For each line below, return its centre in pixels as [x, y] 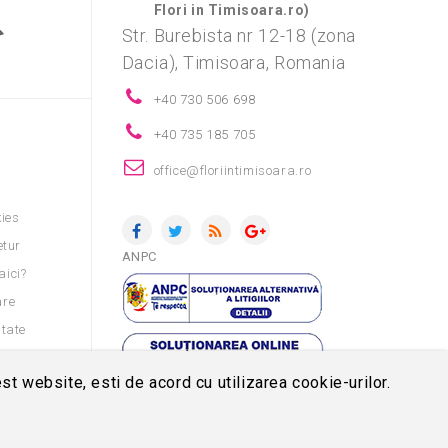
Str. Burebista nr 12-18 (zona [238, 35]
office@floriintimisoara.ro [232, 170]
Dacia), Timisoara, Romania [233, 62]
